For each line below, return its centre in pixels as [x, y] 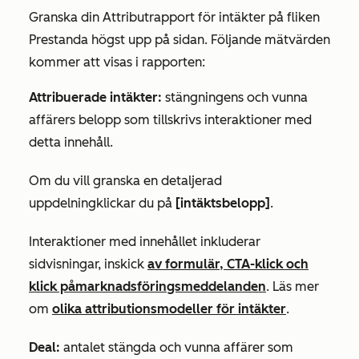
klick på [52, 286]
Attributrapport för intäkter [186, 17]
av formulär [184, 264]
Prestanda [58, 40]
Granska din [66, 17]
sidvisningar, [67, 264]
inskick [126, 264]
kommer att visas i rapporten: [117, 62]
